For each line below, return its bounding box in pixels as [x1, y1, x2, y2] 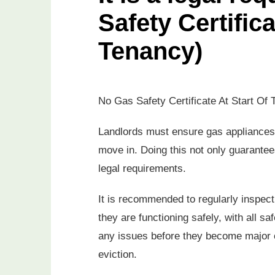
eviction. [98, 249, 137, 261]
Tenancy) [98, 37, 203, 65]
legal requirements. [98, 163, 187, 175]
